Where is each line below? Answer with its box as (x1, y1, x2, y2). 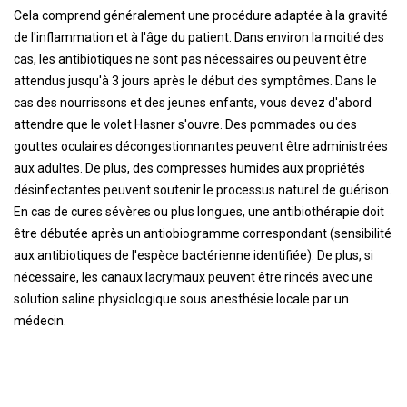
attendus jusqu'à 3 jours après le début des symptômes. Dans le (14, 74, 377, 88)
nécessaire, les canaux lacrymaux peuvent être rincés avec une (14, 270, 373, 284)
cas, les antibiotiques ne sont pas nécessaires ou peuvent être (14, 52, 367, 66)
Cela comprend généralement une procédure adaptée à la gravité (14, 8, 388, 23)
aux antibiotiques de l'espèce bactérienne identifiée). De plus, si (14, 248, 373, 263)
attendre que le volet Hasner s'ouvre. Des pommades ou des (14, 117, 357, 132)
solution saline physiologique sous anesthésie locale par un (14, 292, 349, 306)
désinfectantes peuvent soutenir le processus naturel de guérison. (14, 183, 392, 197)
